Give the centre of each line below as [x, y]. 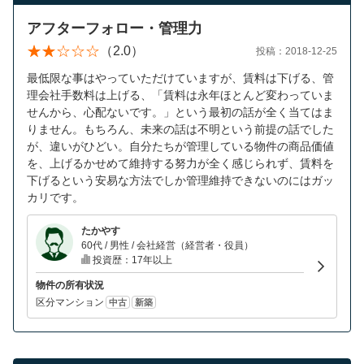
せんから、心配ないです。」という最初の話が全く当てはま [180, 112]
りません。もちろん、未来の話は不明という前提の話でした [180, 129]
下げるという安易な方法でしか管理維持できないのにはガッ [180, 180]
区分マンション [70, 302]
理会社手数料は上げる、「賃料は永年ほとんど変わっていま [180, 95]
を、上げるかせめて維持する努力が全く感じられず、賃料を [180, 163]
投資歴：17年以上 [131, 260]
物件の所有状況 [70, 285]
